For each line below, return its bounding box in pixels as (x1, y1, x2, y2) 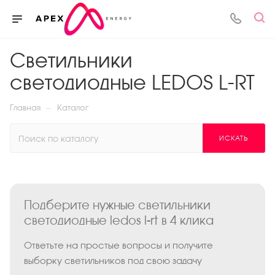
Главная (10, 103, 41, 112)
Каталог (57, 103, 89, 112)
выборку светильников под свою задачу (23, 255, 202, 266)
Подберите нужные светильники (23, 198, 211, 212)
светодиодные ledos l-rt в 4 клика (23, 213, 214, 227)
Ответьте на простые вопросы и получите (23, 239, 213, 250)
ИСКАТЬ (219, 134, 249, 142)
